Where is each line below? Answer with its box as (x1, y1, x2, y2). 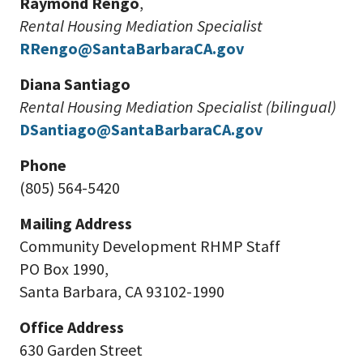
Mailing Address (19, 213, 132, 233)
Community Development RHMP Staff (19, 236, 280, 256)
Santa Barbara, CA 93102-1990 (19, 281, 224, 301)
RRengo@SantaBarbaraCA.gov (19, 38, 244, 58)
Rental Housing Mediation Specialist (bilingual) (19, 96, 336, 117)
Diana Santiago (19, 74, 130, 94)
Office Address (19, 317, 124, 337)
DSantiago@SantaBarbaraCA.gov (19, 119, 263, 139)
